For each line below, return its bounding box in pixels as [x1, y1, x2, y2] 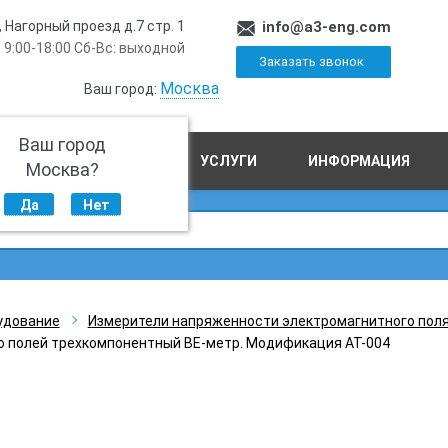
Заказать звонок [258, 54, 364, 69]
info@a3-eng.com [262, 18, 392, 36]
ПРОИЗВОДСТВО [31, 153, 149, 169]
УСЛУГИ [199, 153, 257, 169]
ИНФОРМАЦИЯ [308, 153, 411, 169]
